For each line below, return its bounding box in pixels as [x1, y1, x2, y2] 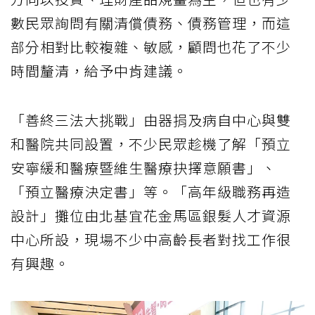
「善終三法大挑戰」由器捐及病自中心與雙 [11, 110, 291, 131]
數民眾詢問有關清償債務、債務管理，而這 [11, 13, 291, 34]
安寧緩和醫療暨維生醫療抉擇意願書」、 [11, 157, 276, 179]
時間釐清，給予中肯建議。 [11, 60, 188, 82]
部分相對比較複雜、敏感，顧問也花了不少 [11, 37, 291, 58]
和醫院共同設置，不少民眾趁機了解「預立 [11, 134, 291, 155]
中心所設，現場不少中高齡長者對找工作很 [11, 229, 291, 250]
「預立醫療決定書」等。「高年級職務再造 [11, 181, 291, 202]
